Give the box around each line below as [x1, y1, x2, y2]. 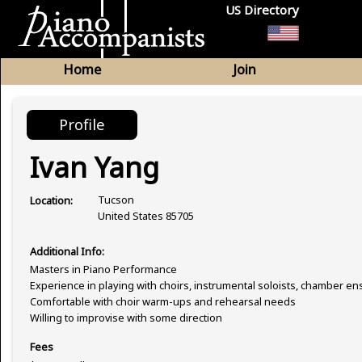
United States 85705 [98, 208, 195, 224]
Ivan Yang [30, 147, 159, 186]
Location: [30, 192, 73, 208]
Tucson [98, 192, 135, 208]
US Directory [225, 2, 300, 19]
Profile [59, 113, 106, 134]
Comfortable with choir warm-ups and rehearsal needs [30, 294, 296, 309]
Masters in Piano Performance [30, 262, 177, 277]
